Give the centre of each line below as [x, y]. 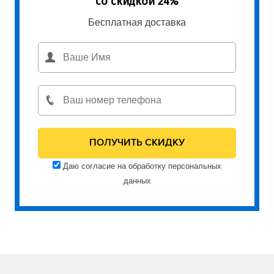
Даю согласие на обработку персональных [141, 166]
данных [137, 180]
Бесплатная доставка [137, 22]
